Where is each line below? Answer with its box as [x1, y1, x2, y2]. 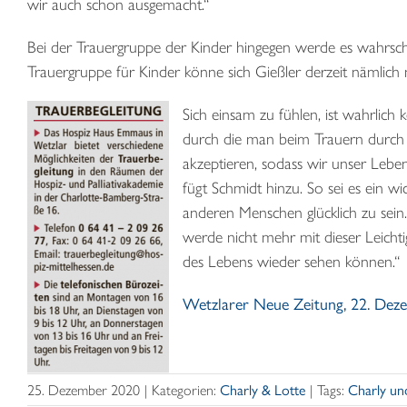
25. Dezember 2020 [27, 379, 140, 401]
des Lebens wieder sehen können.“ [183, 249, 400, 273]
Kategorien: [152, 379, 220, 401]
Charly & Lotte [220, 379, 305, 401]
